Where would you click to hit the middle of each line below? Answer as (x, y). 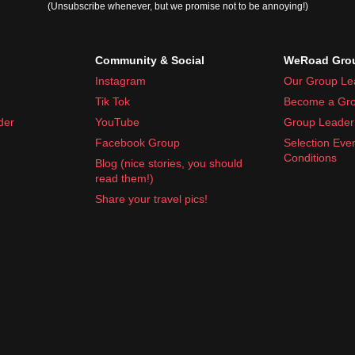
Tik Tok (113, 101)
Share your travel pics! (151, 198)
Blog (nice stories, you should (169, 163)
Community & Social (150, 60)
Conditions (310, 157)
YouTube (117, 122)
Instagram (120, 80)
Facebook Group (137, 142)
